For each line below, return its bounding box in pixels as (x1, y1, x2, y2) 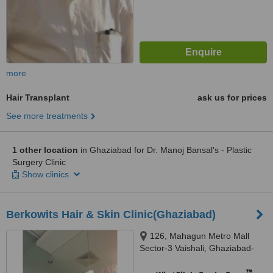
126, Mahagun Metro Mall (150, 231, 249, 241)
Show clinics (22, 169, 71, 179)
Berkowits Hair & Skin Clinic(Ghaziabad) (6, 208, 216, 221)
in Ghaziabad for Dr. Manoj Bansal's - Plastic (78, 145, 252, 155)
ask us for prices (197, 93, 267, 102)
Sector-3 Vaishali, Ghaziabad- (140, 243, 254, 253)
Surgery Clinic (12, 157, 66, 167)
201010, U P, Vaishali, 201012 (140, 255, 255, 265)
